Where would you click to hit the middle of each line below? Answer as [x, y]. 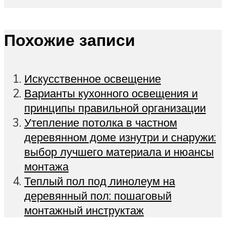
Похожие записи [70, 40]
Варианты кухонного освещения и [111, 93]
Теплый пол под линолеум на [100, 181]
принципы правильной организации [115, 108]
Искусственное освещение [93, 79]
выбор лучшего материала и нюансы [119, 152]
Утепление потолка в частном [101, 123]
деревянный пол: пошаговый [98, 196]
